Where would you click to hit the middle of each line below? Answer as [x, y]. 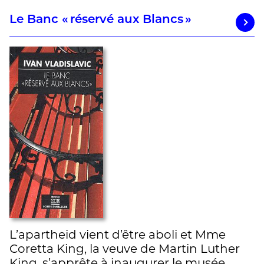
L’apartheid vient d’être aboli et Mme [118, 234]
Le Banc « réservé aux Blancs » [100, 20]
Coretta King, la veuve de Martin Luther [125, 248]
